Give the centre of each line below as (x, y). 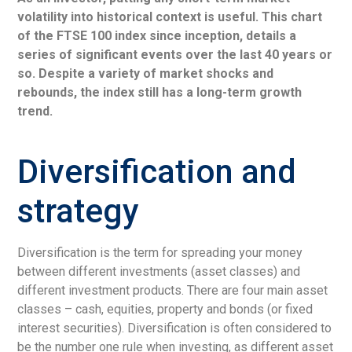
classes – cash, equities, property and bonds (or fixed (165, 309)
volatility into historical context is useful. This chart (170, 16)
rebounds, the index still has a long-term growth (160, 92)
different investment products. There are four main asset (173, 290)
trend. (35, 111)
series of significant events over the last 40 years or (175, 54)
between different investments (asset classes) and (159, 271)
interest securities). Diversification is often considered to (175, 328)
